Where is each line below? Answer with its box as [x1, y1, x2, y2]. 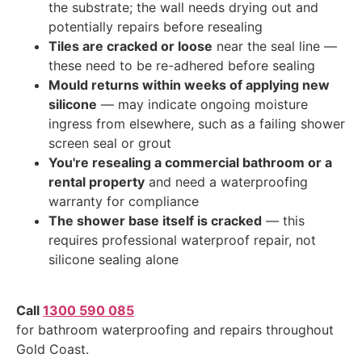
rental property [48, 174, 145, 191]
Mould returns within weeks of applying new [48, 77, 330, 94]
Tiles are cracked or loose [48, 38, 213, 55]
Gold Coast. [16, 340, 89, 357]
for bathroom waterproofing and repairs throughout [16, 321, 334, 338]
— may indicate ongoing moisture [97, 96, 308, 113]
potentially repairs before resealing [48, 19, 263, 36]
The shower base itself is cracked [48, 213, 262, 229]
